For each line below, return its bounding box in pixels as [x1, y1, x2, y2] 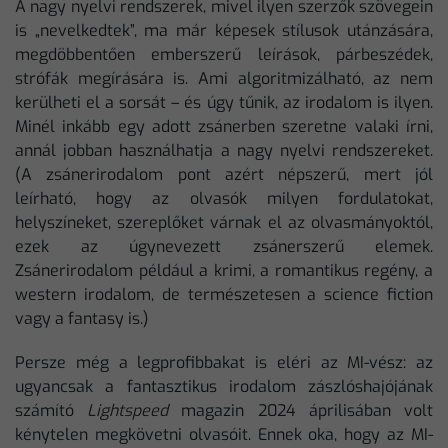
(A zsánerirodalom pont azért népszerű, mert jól [15, 163, 433, 185]
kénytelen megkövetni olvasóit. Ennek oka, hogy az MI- [15, 423, 433, 445]
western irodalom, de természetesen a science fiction [15, 283, 433, 305]
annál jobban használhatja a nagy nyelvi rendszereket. [15, 139, 433, 161]
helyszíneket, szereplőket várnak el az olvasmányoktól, [15, 211, 433, 233]
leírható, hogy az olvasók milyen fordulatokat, [15, 187, 433, 209]
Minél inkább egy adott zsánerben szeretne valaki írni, [15, 115, 433, 137]
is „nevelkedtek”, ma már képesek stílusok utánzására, [15, 19, 433, 41]
